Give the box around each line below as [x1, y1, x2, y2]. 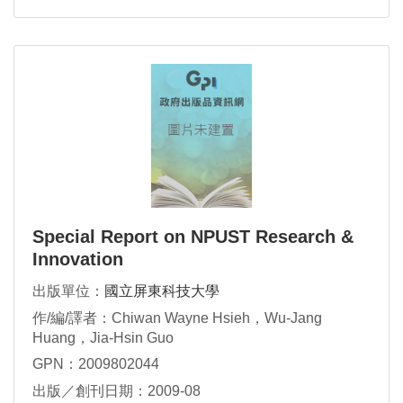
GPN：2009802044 [32, 356, 159, 372]
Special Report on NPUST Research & [32, 227, 354, 246]
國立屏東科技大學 [104, 283, 219, 299]
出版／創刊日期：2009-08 [32, 383, 201, 399]
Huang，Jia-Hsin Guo [32, 330, 174, 345]
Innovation [32, 249, 123, 269]
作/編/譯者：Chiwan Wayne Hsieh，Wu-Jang [32, 310, 322, 326]
